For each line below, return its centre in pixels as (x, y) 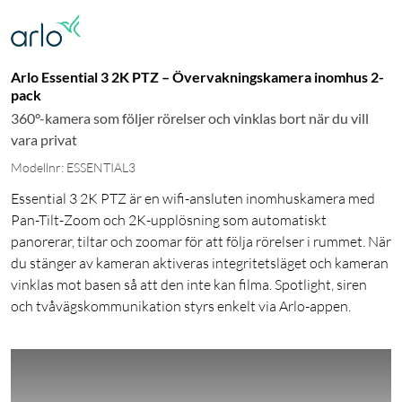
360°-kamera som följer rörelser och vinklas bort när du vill (190, 118)
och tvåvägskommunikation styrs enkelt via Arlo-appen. (181, 306)
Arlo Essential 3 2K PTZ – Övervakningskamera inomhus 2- (197, 77)
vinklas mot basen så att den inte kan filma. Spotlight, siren (189, 285)
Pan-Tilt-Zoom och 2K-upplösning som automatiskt (169, 220)
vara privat (44, 140)
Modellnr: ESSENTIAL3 (73, 168)
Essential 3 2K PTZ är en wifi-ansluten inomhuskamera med (193, 199)
